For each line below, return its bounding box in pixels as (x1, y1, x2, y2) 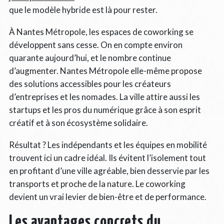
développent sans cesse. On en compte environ (8, 39, 182, 50)
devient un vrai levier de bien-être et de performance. (8, 191, 206, 202)
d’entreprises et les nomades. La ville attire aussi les (8, 91, 200, 102)
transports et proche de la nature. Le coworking (8, 178, 185, 189)
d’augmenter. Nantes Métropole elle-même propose (8, 65, 202, 76)
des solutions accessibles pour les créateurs (8, 78, 171, 89)
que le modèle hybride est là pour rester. (8, 4, 157, 15)
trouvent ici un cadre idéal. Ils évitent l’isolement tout (8, 152, 206, 163)
